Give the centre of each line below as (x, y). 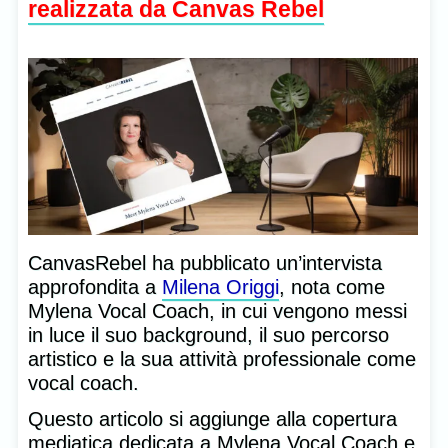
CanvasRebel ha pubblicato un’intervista (205, 262)
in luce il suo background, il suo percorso (208, 334)
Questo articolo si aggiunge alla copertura (212, 418)
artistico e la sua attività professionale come (222, 358)
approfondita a (95, 286)
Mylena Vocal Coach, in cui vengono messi (217, 310)
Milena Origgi (220, 286)
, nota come (332, 286)
